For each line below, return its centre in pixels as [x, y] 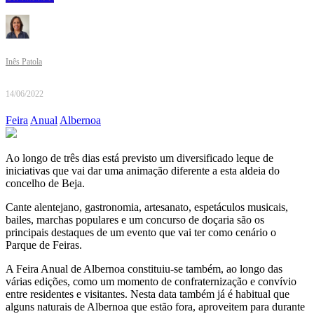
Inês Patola [24, 62]
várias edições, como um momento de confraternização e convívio [151, 282]
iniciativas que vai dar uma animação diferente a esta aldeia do [143, 171]
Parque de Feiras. [44, 245]
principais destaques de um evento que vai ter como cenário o [141, 233]
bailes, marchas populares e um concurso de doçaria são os [135, 220]
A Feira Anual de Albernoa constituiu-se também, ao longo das [144, 269]
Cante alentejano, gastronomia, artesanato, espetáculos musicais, [147, 207]
